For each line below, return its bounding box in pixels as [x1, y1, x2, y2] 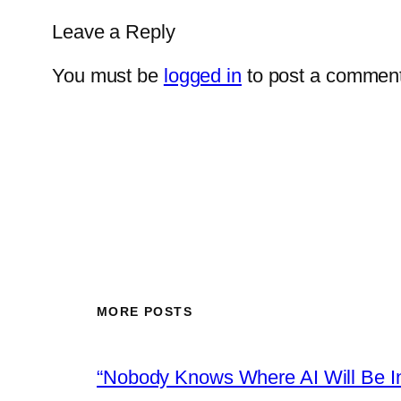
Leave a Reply [52, 20, 175, 43]
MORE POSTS [97, 304, 192, 320]
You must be [52, 64, 164, 87]
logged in [163, 64, 242, 87]
